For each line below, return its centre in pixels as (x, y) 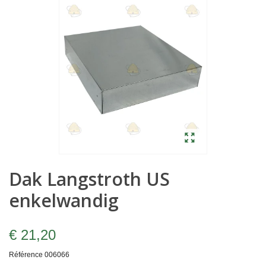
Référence (26, 255)
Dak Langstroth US (89, 179)
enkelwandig (64, 201)
